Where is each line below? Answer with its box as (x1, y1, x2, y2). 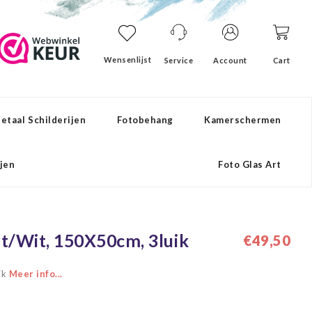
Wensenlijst (103, 55, 152, 64)
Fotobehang (116, 114, 173, 125)
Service (164, 56, 194, 65)
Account (213, 56, 247, 65)
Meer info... (8, 268, 63, 279)
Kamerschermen (204, 114, 281, 125)
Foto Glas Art (218, 159, 281, 170)
